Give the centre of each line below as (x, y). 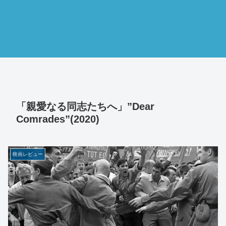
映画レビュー (28, 154)
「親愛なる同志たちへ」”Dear (85, 107)
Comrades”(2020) (58, 119)
